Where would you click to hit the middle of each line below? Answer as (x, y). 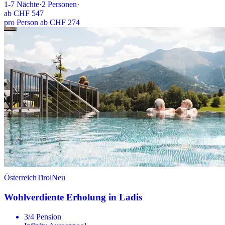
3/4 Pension (43, 216)
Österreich (20, 178)
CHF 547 (29, 14)
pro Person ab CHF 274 (42, 23)
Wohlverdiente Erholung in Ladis (73, 197)
